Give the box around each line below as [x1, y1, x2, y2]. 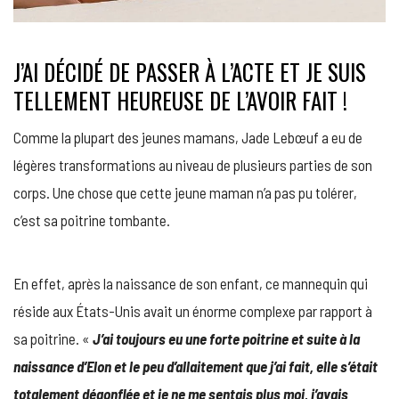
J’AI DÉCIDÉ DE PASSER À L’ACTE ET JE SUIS [13, 55, 366, 89]
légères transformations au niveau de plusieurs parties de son [13, 156, 372, 175]
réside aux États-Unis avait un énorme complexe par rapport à [13, 302, 372, 321]
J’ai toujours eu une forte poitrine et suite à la [93, 330, 360, 348]
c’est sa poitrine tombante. [13, 211, 170, 230]
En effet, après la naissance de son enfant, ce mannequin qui [13, 274, 368, 293]
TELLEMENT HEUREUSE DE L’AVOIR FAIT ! [13, 84, 347, 118]
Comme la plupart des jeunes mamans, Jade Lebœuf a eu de [13, 128, 362, 147]
